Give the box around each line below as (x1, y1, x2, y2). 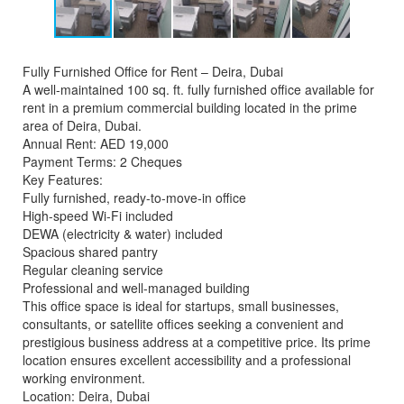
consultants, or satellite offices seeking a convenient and (23, 314, 344, 333)
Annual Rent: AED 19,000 (23, 133, 169, 152)
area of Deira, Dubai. (23, 115, 142, 134)
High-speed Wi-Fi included (23, 206, 173, 225)
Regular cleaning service (23, 260, 163, 279)
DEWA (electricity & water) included (23, 224, 223, 243)
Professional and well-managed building (23, 278, 250, 297)
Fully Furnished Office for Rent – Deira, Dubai (23, 61, 283, 80)
